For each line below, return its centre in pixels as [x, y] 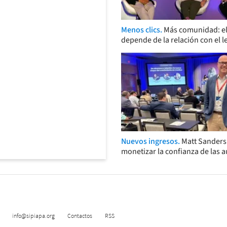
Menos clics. [142, 30]
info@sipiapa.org [34, 215]
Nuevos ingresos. [151, 142]
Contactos [80, 215]
